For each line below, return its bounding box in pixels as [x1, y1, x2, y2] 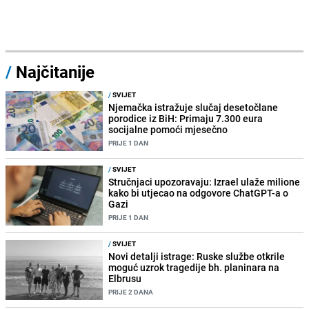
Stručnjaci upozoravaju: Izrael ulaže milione [108, 175, 301, 188]
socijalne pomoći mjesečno [108, 122, 228, 136]
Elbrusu [108, 272, 142, 286]
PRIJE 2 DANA [108, 287, 154, 297]
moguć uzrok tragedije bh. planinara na [108, 261, 280, 275]
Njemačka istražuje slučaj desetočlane [108, 100, 279, 114]
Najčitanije [16, 60, 94, 83]
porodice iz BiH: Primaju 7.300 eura [108, 111, 263, 125]
